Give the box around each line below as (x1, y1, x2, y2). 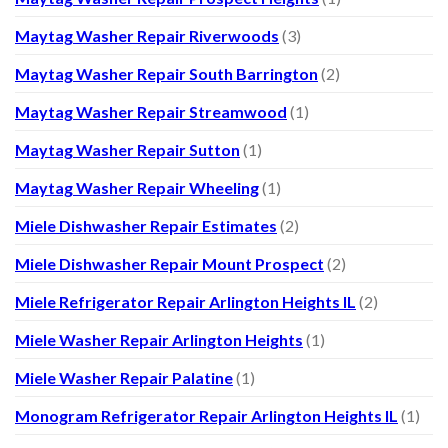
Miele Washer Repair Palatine (15, 367, 233, 387)
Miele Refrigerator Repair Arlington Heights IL (15, 291, 356, 311)
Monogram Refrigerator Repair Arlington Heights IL (15, 405, 398, 425)
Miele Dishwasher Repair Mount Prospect (15, 253, 324, 273)
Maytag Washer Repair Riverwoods (15, 25, 279, 45)
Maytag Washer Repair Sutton (15, 139, 240, 159)
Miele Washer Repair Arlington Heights (15, 329, 303, 349)
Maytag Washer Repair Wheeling (15, 177, 259, 197)
